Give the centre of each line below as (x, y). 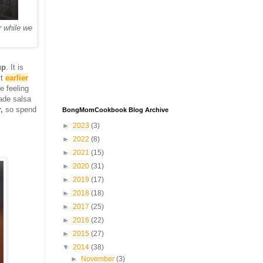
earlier (17, 77)
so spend (20, 109)
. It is (15, 67)
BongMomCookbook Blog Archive (115, 110)
